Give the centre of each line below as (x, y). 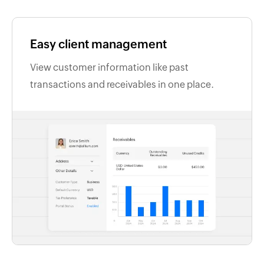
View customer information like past (109, 67)
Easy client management (98, 44)
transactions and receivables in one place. (122, 85)
